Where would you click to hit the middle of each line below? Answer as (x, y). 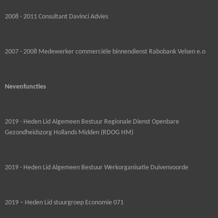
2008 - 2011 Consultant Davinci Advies (57, 17)
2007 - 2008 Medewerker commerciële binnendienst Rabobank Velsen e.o (105, 52)
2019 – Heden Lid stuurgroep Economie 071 (64, 203)
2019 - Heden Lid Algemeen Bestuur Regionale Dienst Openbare (92, 122)
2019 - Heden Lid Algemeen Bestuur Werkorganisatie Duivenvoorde (97, 168)
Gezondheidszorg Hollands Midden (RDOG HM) (69, 133)
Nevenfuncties (26, 87)
